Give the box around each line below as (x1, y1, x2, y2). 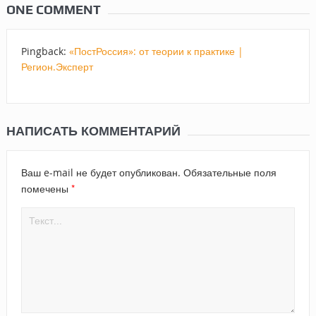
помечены (20, 181, 71, 195)
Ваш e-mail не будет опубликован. (20, 165, 181, 179)
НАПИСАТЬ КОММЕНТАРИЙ (6, 121, 181, 140)
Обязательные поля (180, 165, 276, 179)
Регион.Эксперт (20, 59, 93, 73)
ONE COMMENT (6, 1, 101, 17)
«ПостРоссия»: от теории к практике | (68, 44, 243, 58)
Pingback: (20, 44, 69, 58)
